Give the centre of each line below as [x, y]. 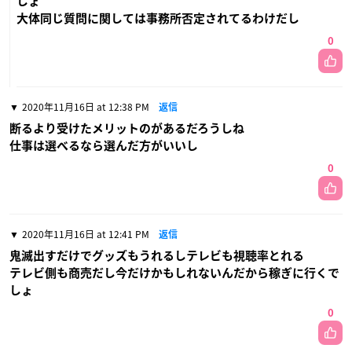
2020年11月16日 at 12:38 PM [86, 107]
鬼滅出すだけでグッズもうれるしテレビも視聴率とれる [157, 256]
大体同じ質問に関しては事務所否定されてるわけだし [158, 18]
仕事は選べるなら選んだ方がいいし [104, 146]
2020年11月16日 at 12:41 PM [86, 234]
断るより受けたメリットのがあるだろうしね [127, 128]
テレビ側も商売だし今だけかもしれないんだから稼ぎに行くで [174, 273]
